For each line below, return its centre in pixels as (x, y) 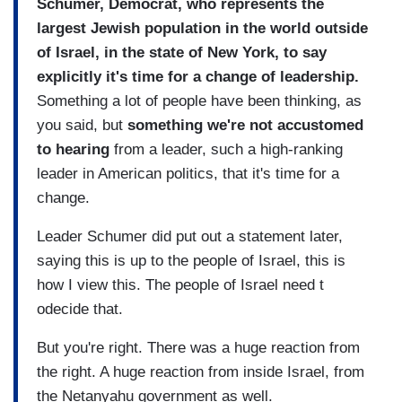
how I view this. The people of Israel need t (180, 284)
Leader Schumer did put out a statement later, (190, 236)
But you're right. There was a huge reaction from (198, 347)
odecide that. (80, 309)
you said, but (80, 125)
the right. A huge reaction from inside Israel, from (201, 371)
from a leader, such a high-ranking (226, 149)
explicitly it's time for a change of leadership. (198, 76)
